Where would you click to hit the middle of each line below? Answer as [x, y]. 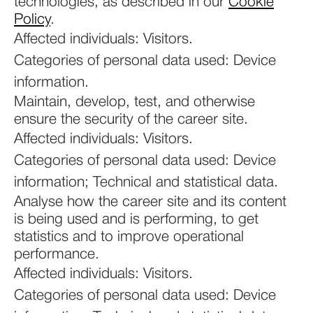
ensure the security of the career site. [131, 120]
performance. [57, 255]
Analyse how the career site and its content [150, 202]
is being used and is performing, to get [136, 220]
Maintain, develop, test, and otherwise [134, 102]
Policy [32, 20]
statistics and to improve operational [129, 237]
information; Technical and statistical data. [146, 183]
